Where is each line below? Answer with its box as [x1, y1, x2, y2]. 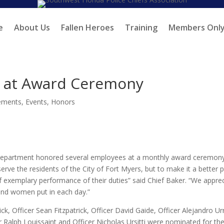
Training [124, 22, 157, 33]
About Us [13, 22, 50, 33]
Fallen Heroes [60, 22, 114, 33]
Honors [51, 97, 75, 106]
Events [25, 97, 47, 106]
